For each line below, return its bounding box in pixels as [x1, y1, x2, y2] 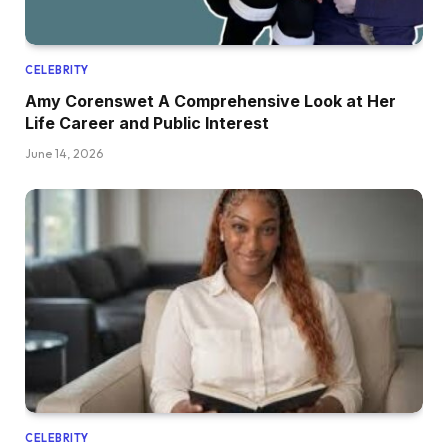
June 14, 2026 [25, 145, 103, 161]
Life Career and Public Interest [25, 112, 269, 133]
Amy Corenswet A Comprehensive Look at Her [25, 90, 396, 111]
